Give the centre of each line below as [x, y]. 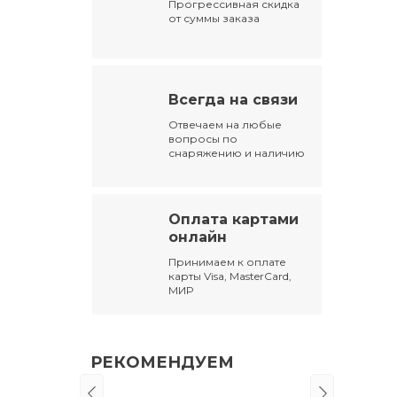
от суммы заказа [214, 19]
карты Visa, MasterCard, [230, 276]
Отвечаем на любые [226, 125]
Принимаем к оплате [228, 261]
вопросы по [203, 139]
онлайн [198, 237]
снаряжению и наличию [237, 153]
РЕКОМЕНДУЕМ [162, 362]
